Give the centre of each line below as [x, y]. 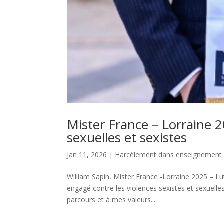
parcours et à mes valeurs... [111, 200]
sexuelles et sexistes [127, 138]
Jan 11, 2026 [87, 155]
